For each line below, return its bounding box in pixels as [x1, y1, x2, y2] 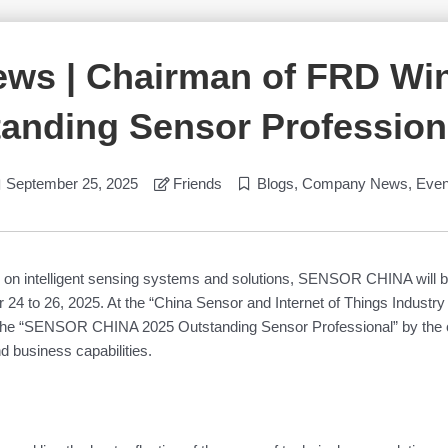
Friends [172, 174, 222, 192]
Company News [301, 174, 408, 192]
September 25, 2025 [5, 174, 138, 192]
